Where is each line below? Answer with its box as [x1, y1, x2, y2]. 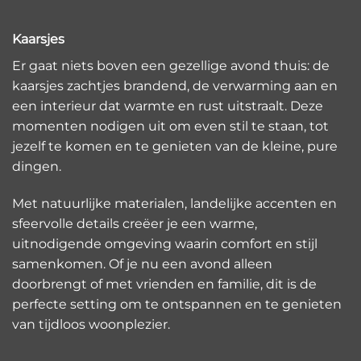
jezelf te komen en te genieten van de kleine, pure [12, 139, 338, 154]
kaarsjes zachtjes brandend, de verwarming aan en [12, 78, 338, 93]
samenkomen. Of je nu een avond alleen [12, 255, 272, 272]
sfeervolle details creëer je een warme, [12, 215, 257, 231]
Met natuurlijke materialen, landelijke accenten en [12, 195, 337, 211]
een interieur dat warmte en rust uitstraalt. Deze [12, 98, 323, 114]
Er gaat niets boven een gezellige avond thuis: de [12, 58, 330, 73]
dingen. [12, 159, 61, 174]
